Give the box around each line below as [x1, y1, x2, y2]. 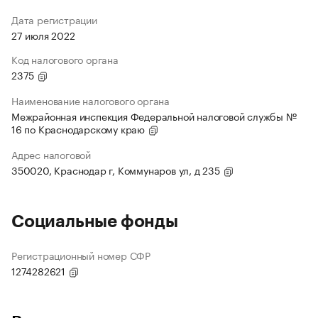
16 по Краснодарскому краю [11, 121, 148, 137]
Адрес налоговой [11, 146, 91, 163]
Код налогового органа [11, 51, 119, 67]
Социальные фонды [11, 213, 178, 231]
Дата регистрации [11, 11, 97, 28]
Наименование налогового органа [11, 92, 170, 109]
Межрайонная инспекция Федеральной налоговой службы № [11, 108, 297, 124]
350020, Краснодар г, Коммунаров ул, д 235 [11, 162, 223, 178]
